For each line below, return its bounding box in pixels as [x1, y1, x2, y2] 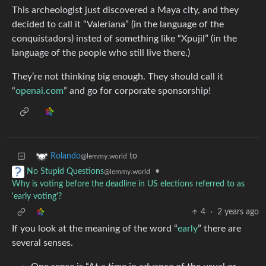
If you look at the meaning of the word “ [12, 224, 178, 234]
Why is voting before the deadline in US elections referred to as [12, 180, 245, 189]
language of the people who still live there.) [12, 48, 190, 58]
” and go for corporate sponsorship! [64, 86, 211, 96]
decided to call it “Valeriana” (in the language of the [12, 20, 224, 30]
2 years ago [217, 208, 259, 217]
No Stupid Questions [27, 167, 104, 176]
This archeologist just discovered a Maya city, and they [12, 5, 239, 15]
